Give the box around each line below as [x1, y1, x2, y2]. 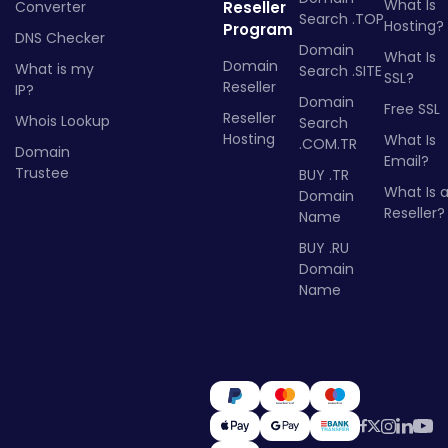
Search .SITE [299, 61, 382, 82]
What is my [15, 59, 94, 80]
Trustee [15, 163, 69, 184]
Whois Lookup [15, 111, 110, 132]
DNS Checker [15, 28, 105, 49]
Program [223, 19, 293, 41]
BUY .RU [299, 238, 349, 259]
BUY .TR [299, 165, 349, 186]
